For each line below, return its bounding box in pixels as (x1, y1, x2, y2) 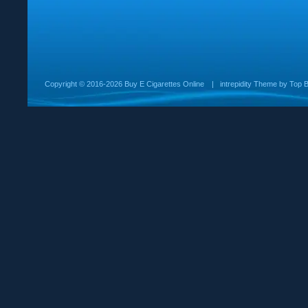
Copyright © (45, 80, 87, 88)
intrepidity (220, 80, 252, 88)
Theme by (252, 80, 289, 88)
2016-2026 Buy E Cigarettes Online (87, 80, 204, 88)
